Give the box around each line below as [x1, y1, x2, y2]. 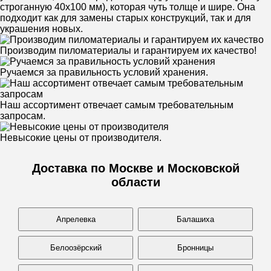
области [111, 175, 160, 189]
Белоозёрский [50, 243, 102, 252]
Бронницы [177, 243, 214, 252]
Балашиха [177, 215, 214, 224]
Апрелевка [56, 215, 96, 224]
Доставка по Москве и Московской [31, 162, 240, 175]
